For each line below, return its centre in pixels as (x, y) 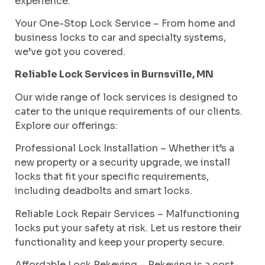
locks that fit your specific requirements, (112, 177)
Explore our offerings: (66, 125)
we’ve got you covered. (70, 52)
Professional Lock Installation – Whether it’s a (125, 148)
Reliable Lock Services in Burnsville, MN (114, 75)
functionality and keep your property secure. (120, 242)
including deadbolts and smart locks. (104, 191)
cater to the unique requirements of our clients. (129, 111)
